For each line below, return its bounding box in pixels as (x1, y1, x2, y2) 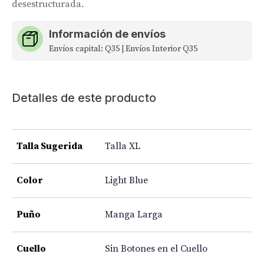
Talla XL (105, 140, 140, 152)
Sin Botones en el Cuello (105, 242, 207, 255)
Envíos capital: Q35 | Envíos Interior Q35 (48, 43, 199, 54)
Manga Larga (105, 208, 163, 220)
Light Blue (105, 174, 148, 186)
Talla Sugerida (16, 140, 82, 152)
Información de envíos (48, 27, 166, 40)
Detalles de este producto (12, 90, 156, 105)
